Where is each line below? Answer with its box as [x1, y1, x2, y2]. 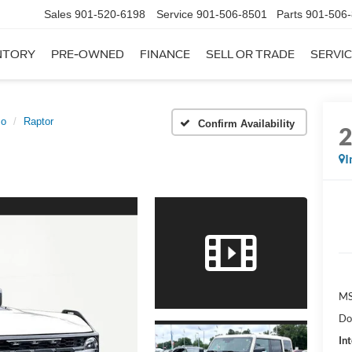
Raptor [24, 115, 53, 127]
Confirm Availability [198, 117, 295, 130]
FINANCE [140, 48, 190, 61]
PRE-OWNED [51, 48, 124, 61]
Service [156, 8, 193, 21]
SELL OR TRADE [206, 48, 295, 61]
